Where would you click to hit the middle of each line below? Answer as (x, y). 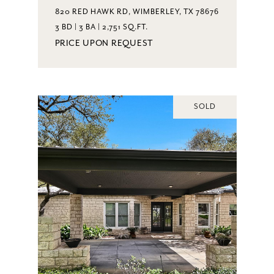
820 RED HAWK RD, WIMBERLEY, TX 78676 (137, 12)
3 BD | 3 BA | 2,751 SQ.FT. (101, 27)
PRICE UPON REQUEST (104, 43)
